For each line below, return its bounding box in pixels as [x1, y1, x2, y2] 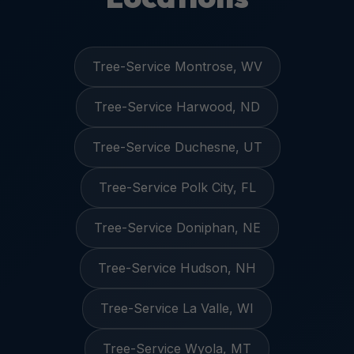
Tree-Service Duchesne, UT [92, 139, 262, 155]
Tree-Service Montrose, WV [92, 58, 262, 74]
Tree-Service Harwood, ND [94, 99, 260, 115]
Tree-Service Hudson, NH [98, 260, 256, 276]
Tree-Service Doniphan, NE [93, 220, 261, 235]
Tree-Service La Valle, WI [100, 300, 254, 316]
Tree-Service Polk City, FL [98, 179, 256, 195]
